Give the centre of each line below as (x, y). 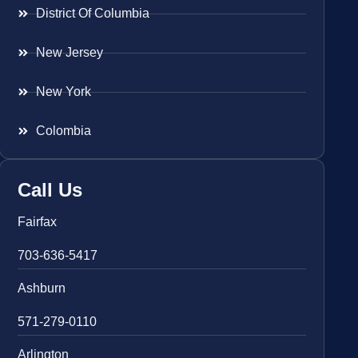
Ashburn (42, 288)
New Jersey (69, 53)
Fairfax (38, 222)
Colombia (63, 131)
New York (63, 92)
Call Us (50, 190)
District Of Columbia (92, 14)
